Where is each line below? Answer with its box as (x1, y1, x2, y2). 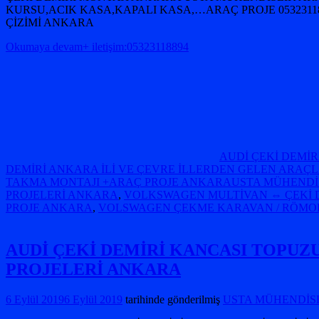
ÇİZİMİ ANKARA (6, 16, 94, 28)
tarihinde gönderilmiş (122, 293, 220, 306)
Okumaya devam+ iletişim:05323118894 (6, 40, 189, 53)
